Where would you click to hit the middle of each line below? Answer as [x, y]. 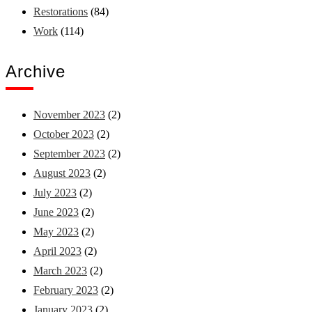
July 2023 [55, 192]
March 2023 [60, 270]
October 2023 [64, 134]
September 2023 [69, 153]
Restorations [61, 11]
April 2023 [57, 251]
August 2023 [62, 173]
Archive [36, 71]
